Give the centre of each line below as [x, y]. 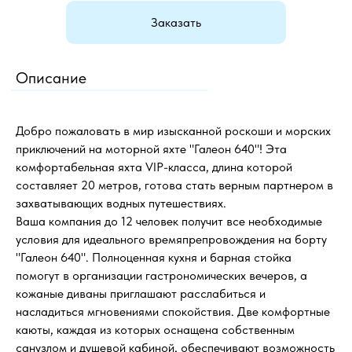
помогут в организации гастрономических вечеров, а [161, 275]
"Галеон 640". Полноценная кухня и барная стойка [154, 257]
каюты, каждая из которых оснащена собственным [155, 330]
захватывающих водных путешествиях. [121, 203]
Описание [51, 78]
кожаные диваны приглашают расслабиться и [141, 293]
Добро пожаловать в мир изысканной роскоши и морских [173, 131]
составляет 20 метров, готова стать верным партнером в [174, 185]
